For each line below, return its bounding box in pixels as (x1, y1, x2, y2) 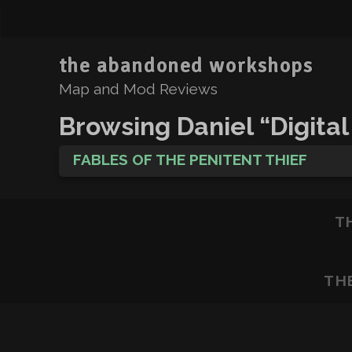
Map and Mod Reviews (58, 80, 218, 97)
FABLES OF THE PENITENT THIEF (72, 151, 307, 168)
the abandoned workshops (58, 53, 313, 79)
